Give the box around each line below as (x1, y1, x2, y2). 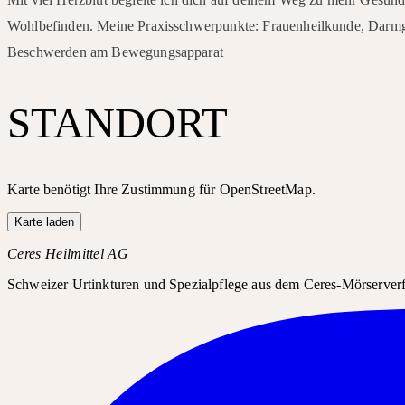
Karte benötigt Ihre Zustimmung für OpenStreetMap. (7, 181, 316, 197)
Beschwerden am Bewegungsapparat (7, 43, 223, 60)
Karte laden (14, 214, 74, 229)
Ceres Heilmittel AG (7, 245, 129, 261)
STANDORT (7, 99, 228, 146)
